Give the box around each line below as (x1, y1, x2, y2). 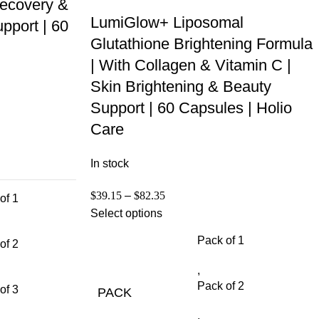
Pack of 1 (197, 234, 244, 246)
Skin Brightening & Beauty (90, 77, 271, 95)
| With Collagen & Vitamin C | (90, 56, 291, 74)
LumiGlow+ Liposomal (90, 13, 244, 31)
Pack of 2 (197, 279, 244, 292)
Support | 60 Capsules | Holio (90, 98, 292, 117)
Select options (90, 206, 162, 219)
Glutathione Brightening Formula (90, 34, 313, 53)
